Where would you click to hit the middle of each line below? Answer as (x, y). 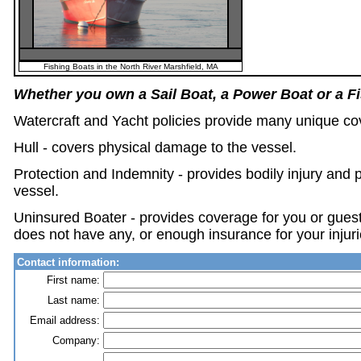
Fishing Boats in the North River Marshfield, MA (131, 66)
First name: (73, 280)
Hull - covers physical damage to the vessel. (155, 147)
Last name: (74, 300)
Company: (76, 340)
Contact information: (68, 262)
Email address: (65, 320)
